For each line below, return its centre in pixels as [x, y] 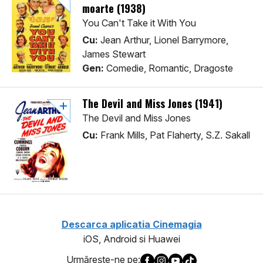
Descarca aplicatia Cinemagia [131, 225]
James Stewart [114, 54]
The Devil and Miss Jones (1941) [152, 104]
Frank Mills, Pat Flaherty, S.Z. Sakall [174, 135]
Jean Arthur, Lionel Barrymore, [163, 40]
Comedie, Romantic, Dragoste [168, 68]
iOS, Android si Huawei [131, 239]
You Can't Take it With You [139, 23]
